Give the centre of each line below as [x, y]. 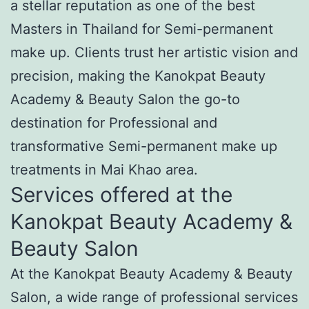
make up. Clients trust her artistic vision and [154, 52]
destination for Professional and [114, 122]
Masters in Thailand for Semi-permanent [142, 29]
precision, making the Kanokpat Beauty [138, 76]
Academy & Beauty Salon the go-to [125, 99]
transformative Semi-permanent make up [144, 146]
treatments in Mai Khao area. [104, 169]
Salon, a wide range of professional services [154, 297]
